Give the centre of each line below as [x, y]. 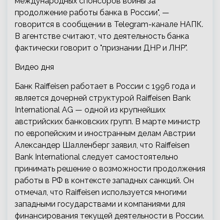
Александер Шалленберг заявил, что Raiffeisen [102, 145]
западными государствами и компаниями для [100, 204]
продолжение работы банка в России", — [92, 13]
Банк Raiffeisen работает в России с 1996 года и [105, 86]
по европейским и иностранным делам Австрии [105, 134]
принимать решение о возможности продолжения [110, 169]
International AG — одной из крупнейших [90, 110]
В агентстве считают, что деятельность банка [102, 36]
